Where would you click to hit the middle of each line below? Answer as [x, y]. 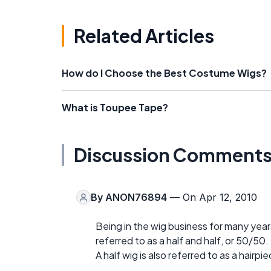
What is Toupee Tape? [115, 107]
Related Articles [144, 36]
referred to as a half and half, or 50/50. [182, 240]
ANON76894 [136, 197]
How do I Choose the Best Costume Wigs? [164, 73]
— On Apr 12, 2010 [212, 197]
